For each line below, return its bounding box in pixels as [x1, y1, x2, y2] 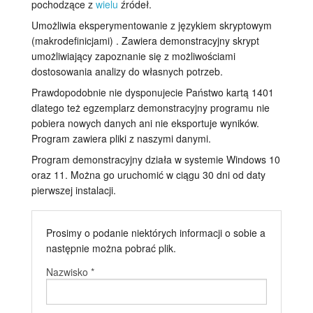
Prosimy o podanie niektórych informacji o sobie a [45, 226, 265, 240]
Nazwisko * [45, 265, 94, 279]
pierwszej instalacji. [31, 183, 116, 198]
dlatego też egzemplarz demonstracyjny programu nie [31, 101, 270, 115]
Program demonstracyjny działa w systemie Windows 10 [31, 152, 280, 167]
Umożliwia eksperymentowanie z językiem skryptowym [31, 18, 272, 33]
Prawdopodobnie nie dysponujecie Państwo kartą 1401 [31, 85, 274, 100]
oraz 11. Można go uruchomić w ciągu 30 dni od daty [31, 168, 265, 182]
